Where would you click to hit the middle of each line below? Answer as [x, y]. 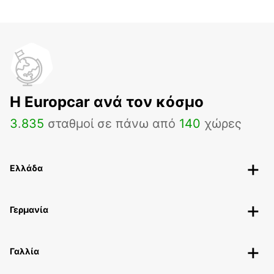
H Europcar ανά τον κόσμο [107, 102]
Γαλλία [24, 251]
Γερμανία [29, 209]
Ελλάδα [26, 168]
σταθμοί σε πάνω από [112, 123]
